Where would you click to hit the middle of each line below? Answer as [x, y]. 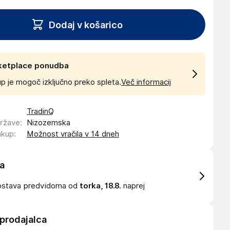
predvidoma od [52, 186]
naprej [133, 186]
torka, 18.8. [100, 186]
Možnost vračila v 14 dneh [73, 134]
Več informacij [146, 82]
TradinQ [40, 111]
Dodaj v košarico [86, 25]
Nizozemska [49, 123]
